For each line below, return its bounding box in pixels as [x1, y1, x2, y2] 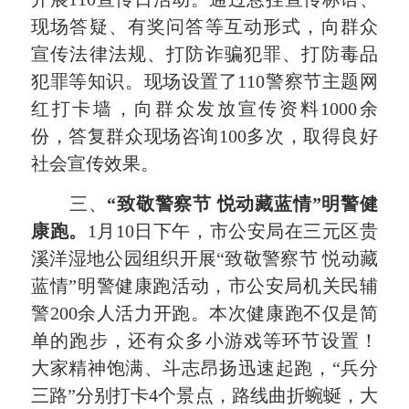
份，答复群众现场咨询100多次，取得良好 [31, 125, 378, 146]
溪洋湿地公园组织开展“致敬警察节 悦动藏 [31, 248, 378, 269]
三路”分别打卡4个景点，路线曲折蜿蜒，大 [31, 385, 378, 406]
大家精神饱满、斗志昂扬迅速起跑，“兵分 [31, 358, 378, 379]
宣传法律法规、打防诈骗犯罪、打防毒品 [31, 43, 378, 64]
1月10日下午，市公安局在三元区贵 [87, 221, 378, 242]
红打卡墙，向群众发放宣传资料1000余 [31, 98, 378, 119]
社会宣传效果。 [31, 152, 160, 173]
